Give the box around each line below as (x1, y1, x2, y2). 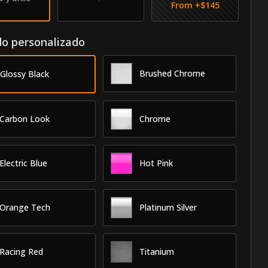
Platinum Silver (139, 201, 197, 213)
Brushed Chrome (139, 67, 206, 79)
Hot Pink (139, 157, 173, 169)
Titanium (139, 245, 175, 257)
